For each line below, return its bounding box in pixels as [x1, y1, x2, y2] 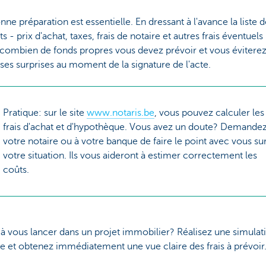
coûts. [2, 164, 29, 175]
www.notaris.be [86, 107, 154, 118]
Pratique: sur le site [2, 107, 87, 118]
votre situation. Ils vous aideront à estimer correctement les [2, 150, 257, 161]
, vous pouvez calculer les [154, 107, 264, 118]
